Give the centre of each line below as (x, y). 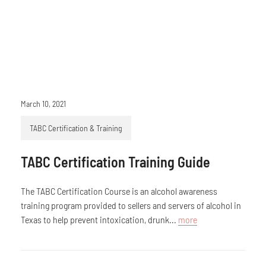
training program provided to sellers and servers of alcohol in (131, 205)
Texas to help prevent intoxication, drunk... (99, 219)
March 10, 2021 (43, 104)
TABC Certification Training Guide (115, 162)
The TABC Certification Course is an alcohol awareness (119, 191)
